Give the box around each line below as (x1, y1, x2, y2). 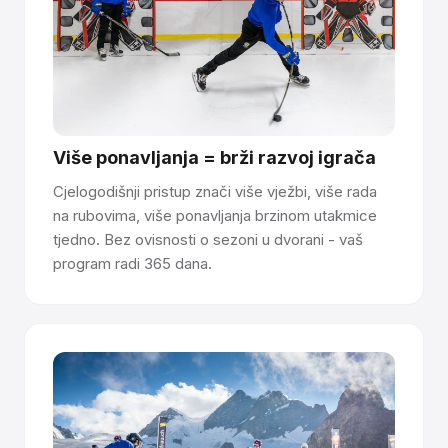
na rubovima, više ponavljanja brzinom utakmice (53, 206, 377, 226)
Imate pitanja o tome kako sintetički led (53, 53, 330, 71)
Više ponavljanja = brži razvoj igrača (53, 147, 376, 169)
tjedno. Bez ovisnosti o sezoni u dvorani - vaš (53, 230, 363, 250)
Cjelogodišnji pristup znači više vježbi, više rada (53, 182, 377, 202)
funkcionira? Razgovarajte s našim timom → (53, 75, 363, 93)
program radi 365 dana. (53, 254, 212, 274)
